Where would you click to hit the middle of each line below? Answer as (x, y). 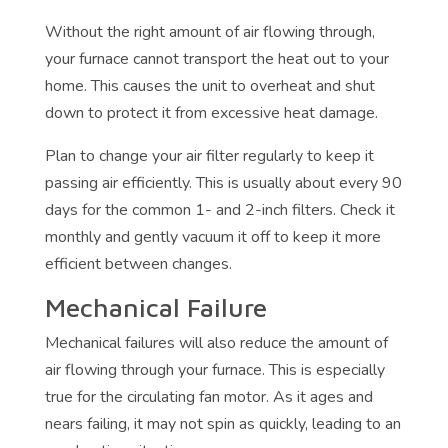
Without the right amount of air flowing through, (209, 32)
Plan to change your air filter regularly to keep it (209, 156)
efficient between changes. (138, 264)
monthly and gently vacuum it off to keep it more (212, 237)
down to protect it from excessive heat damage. (211, 113)
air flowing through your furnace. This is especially (214, 370)
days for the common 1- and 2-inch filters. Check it (219, 210)
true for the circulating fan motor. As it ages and (208, 397)
